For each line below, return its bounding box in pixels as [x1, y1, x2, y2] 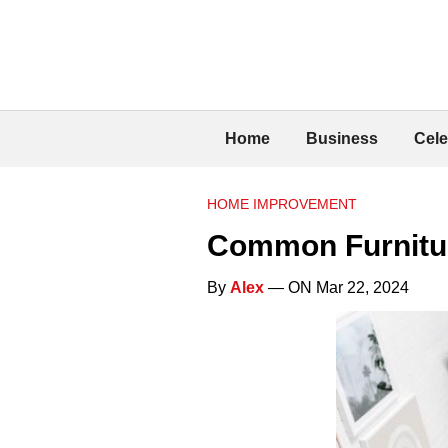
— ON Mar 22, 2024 [264, 278, 409, 296]
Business [306, 129, 378, 147]
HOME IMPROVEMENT [207, 195, 357, 212]
